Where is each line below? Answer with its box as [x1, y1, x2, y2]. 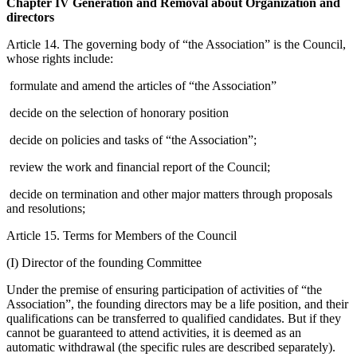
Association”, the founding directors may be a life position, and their [6, 296, 348, 311]
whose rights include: [6, 51, 113, 65]
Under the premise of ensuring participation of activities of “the [6, 282, 322, 296]
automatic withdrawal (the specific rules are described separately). [6, 339, 335, 354]
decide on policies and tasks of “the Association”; [6, 132, 257, 147]
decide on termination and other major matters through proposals [6, 186, 332, 201]
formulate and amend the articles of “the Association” [6, 78, 277, 92]
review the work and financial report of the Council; [6, 159, 270, 174]
